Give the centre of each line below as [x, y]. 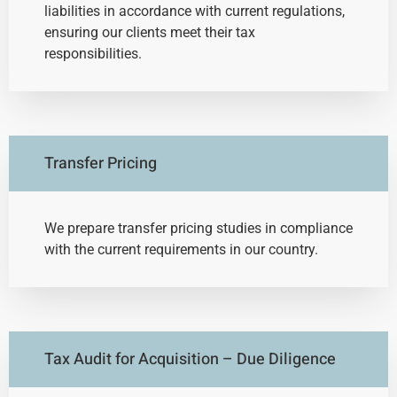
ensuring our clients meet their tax [150, 33]
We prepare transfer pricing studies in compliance [198, 229]
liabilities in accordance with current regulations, [195, 12]
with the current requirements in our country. [181, 250]
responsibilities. [93, 54]
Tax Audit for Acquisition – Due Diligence [190, 360]
